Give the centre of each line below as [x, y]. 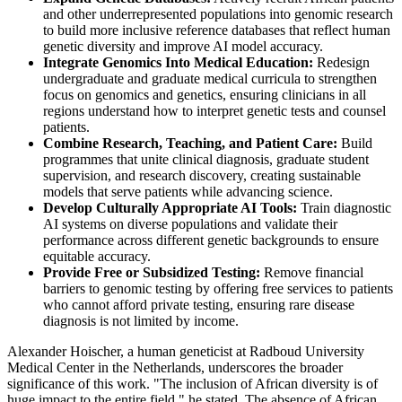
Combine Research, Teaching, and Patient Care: [190, 143]
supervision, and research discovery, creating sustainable [202, 175]
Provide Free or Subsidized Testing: [152, 272]
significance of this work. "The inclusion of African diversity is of [192, 383]
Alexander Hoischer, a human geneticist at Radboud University [186, 351]
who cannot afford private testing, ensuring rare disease [199, 304]
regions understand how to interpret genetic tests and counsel [214, 110]
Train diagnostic [344, 207]
